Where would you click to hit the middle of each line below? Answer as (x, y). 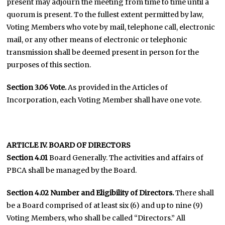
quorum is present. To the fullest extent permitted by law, (105, 15)
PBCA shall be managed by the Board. (72, 170)
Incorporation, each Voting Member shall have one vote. (104, 100)
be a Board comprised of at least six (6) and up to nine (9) (105, 205)
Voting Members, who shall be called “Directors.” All (96, 218)
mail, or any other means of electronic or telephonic (97, 40)
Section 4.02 (28, 193)
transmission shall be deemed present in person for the (103, 52)
